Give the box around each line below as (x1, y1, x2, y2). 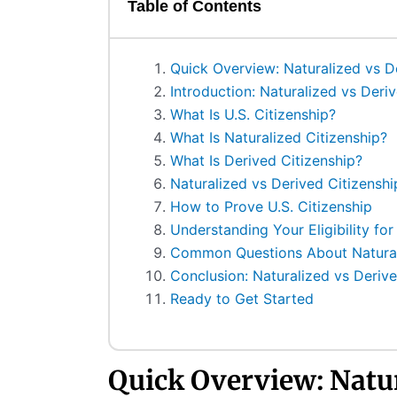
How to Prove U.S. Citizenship (169, 198, 372, 215)
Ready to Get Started (169, 290, 314, 307)
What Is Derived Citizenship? (169, 152, 362, 169)
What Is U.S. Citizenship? (169, 105, 336, 123)
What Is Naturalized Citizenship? (169, 128, 387, 146)
